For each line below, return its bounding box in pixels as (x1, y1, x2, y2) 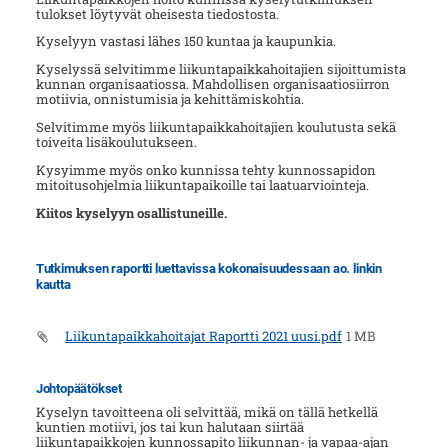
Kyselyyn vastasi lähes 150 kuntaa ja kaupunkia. (35, 32, 336, 51)
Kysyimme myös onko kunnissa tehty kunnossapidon (35, 160, 376, 179)
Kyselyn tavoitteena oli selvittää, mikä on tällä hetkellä (35, 402, 378, 421)
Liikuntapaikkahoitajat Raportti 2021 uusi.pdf (64, 326, 342, 345)
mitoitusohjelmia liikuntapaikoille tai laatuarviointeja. (35, 175, 369, 194)
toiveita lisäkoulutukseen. (35, 132, 197, 151)
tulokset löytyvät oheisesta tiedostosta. (35, 4, 279, 23)
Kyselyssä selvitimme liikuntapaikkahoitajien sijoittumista (35, 60, 406, 79)
